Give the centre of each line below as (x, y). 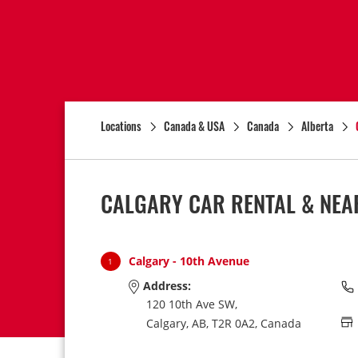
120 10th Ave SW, (191, 304)
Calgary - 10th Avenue (189, 261)
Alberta (317, 126)
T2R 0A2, (234, 323)
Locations (121, 126)
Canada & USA (194, 126)
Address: (165, 286)
